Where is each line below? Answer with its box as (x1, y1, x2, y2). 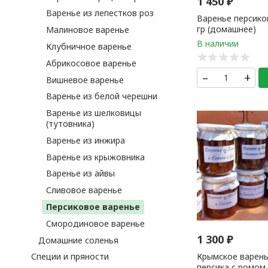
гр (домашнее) (197, 23, 257, 35)
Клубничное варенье (45, 41, 132, 52)
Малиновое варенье (45, 24, 129, 36)
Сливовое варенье (45, 184, 122, 196)
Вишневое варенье (45, 74, 124, 86)
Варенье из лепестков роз (45, 7, 154, 19)
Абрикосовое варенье (45, 57, 136, 69)
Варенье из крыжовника (45, 151, 145, 163)
